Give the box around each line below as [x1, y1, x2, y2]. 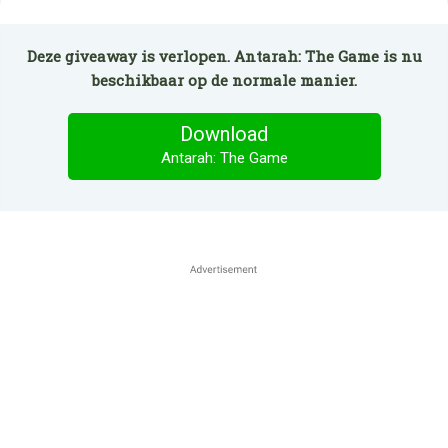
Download [180, 122, 268, 146]
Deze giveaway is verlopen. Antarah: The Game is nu [26, 46, 422, 66]
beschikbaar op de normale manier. [91, 70, 357, 90]
